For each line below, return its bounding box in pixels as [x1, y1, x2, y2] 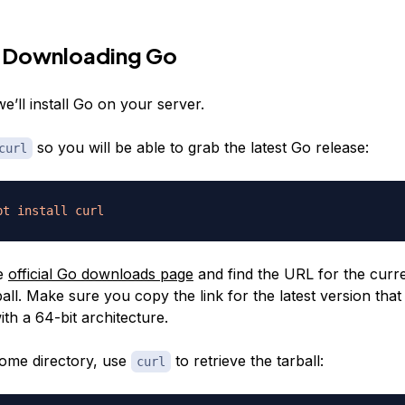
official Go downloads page [7, 264, 193, 283]
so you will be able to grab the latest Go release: [32, 137, 369, 156]
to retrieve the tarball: [170, 351, 324, 370]
